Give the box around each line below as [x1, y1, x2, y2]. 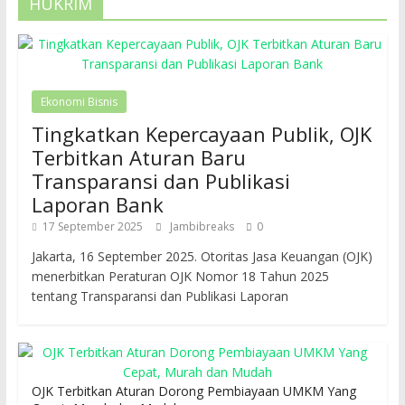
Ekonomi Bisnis [40, 94, 118, 110]
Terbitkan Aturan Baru [31, 144, 246, 172]
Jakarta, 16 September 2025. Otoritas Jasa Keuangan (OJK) [31, 248, 372, 266]
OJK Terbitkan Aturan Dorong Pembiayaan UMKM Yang [31, 382, 356, 400]
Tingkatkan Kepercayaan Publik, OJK [31, 120, 372, 148]
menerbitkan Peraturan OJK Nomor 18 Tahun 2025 [31, 268, 329, 286]
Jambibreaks [169, 219, 237, 235]
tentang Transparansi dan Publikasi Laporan [31, 287, 288, 306]
